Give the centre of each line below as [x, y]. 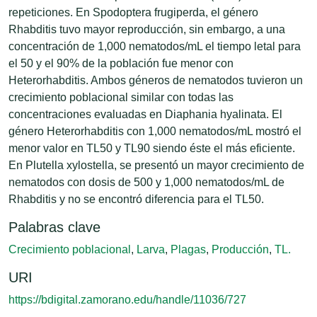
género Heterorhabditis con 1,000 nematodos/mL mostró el [155, 131]
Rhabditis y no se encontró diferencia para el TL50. [136, 199]
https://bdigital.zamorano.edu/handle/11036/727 [127, 299]
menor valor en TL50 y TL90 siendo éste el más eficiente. [152, 148]
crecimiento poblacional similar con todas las [121, 97]
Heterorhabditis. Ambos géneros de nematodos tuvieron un [156, 80]
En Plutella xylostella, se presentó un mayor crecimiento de [156, 165]
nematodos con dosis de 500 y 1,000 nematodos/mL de [146, 182]
